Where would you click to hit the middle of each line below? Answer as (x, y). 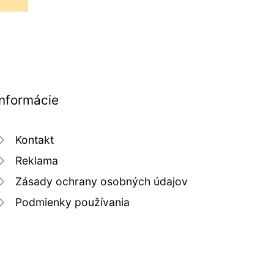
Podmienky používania (72, 202)
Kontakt (35, 140)
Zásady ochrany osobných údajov (102, 182)
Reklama (37, 161)
